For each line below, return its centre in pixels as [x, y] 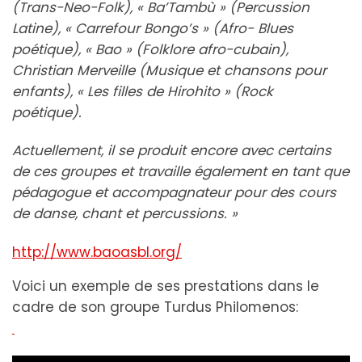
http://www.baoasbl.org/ [97, 252]
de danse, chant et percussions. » [127, 214]
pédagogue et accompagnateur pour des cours [174, 193]
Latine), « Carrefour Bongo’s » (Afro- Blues [153, 29]
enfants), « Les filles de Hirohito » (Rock [143, 92]
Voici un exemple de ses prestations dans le [166, 286]
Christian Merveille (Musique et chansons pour [169, 71]
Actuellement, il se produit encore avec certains [172, 151]
